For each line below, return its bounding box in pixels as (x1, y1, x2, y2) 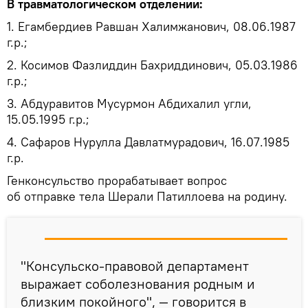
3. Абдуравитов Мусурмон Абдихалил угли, (7, 96, 252, 112)
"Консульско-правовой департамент (21, 257, 249, 275)
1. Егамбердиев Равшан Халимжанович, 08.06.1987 (7, 19, 296, 35)
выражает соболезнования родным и (21, 275, 255, 293)
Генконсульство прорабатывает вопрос (7, 173, 227, 189)
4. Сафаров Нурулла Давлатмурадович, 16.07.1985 (7, 134, 289, 151)
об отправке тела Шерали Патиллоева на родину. (7, 188, 287, 205)
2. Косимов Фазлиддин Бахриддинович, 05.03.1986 (7, 57, 298, 74)
